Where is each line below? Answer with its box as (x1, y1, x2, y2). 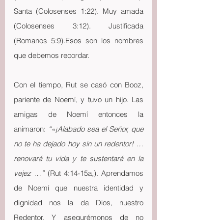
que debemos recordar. (14, 51, 89, 60)
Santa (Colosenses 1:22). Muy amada (14, 6, 143, 16)
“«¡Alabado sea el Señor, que (48, 124, 143, 134)
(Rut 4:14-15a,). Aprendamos (44, 168, 143, 178)
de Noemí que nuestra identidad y (14, 183, 143, 192)
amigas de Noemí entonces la (14, 110, 143, 119)
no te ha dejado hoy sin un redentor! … (14, 139, 143, 148)
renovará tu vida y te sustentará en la (14, 154, 143, 163)
